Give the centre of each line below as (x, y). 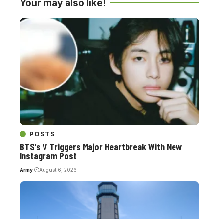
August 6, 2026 (58, 170)
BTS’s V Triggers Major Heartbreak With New (101, 147)
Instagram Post (48, 156)
